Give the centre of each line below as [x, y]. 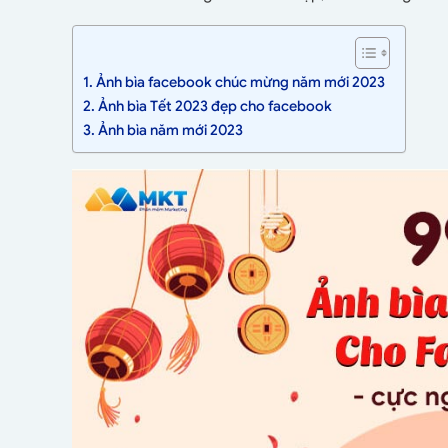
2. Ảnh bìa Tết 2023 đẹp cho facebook [207, 106]
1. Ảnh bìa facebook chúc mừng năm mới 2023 [234, 82]
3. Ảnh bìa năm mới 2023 [163, 130]
